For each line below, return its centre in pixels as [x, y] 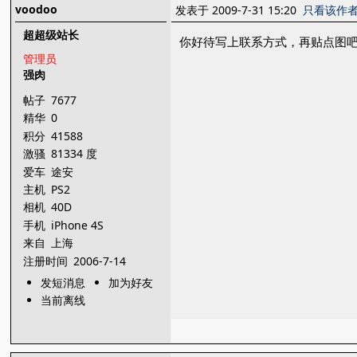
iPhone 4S [79, 225]
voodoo [37, 9]
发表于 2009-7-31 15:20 [239, 10]
